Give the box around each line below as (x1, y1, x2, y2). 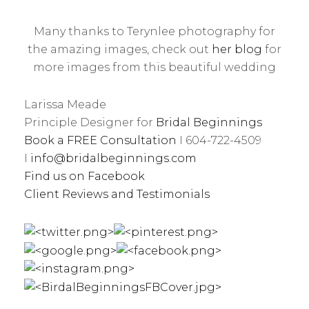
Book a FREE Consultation (24, 134, 177, 147)
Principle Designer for (24, 116, 156, 129)
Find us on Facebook (24, 170, 145, 183)
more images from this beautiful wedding (33, 61, 276, 74)
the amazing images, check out (28, 43, 212, 56)
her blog (212, 43, 262, 56)
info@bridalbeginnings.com (30, 152, 199, 165)
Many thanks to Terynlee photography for (34, 25, 275, 38)
